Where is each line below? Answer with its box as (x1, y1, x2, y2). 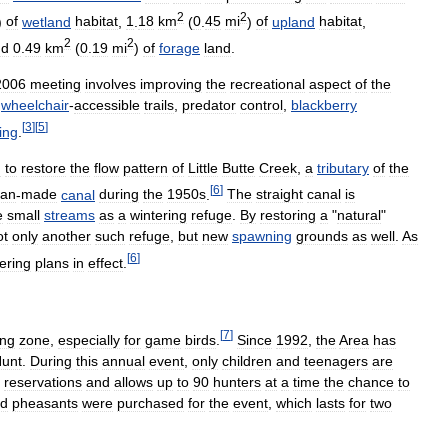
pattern (123, 159, 168, 176)
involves (85, 75, 136, 92)
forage (159, 39, 200, 56)
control (240, 96, 283, 113)
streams (44, 207, 95, 224)
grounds (296, 228, 348, 245)
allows (114, 373, 153, 390)
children (222, 352, 272, 369)
